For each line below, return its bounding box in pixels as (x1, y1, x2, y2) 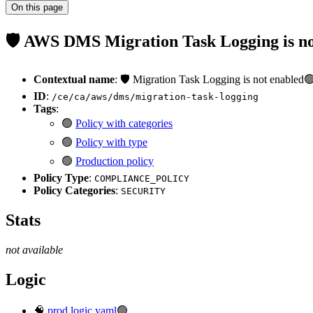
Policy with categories (75, 117, 173, 129)
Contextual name (34, 73, 115, 85)
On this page (11, 2, 63, 13)
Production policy (75, 154, 154, 167)
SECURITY (121, 185, 166, 196)
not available (6, 243, 63, 256)
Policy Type (34, 171, 89, 184)
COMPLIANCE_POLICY (94, 173, 189, 184)
